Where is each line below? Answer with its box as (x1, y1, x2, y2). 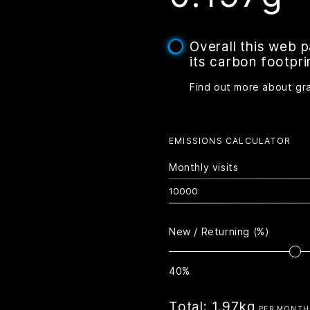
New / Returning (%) (169, 226, 269, 237)
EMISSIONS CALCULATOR (169, 136, 291, 146)
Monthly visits (169, 161, 239, 173)
